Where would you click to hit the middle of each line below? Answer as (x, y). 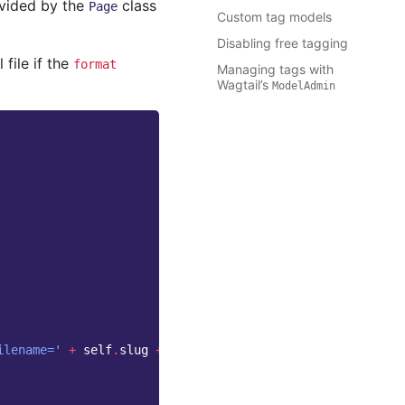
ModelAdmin (304, 86)
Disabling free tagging (283, 43)
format (95, 64)
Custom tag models (274, 17)
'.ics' (192, 350)
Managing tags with (275, 70)
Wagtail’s (245, 85)
